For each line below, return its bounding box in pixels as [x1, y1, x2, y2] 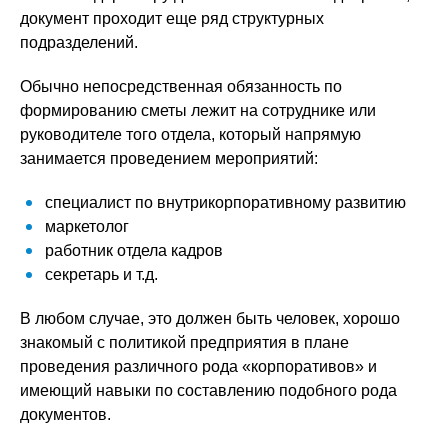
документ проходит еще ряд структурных [20, 10, 324, 27]
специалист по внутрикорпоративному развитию [45, 194, 406, 211]
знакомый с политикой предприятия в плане [20, 334, 349, 351]
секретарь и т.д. [45, 266, 158, 283]
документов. [20, 406, 111, 423]
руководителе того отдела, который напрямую [20, 126, 361, 143]
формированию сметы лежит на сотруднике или [20, 102, 376, 119]
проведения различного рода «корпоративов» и [20, 358, 377, 375]
